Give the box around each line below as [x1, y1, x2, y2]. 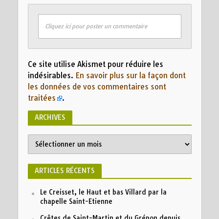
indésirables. [27, 71, 75, 81]
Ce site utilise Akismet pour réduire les [27, 60, 163, 69]
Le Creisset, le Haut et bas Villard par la [40, 188, 167, 196]
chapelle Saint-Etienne [40, 197, 112, 205]
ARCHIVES [34, 112, 66, 122]
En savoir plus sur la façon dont [75, 71, 186, 81]
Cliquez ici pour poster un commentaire [44, 22, 147, 30]
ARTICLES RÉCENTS [34, 166, 95, 175]
